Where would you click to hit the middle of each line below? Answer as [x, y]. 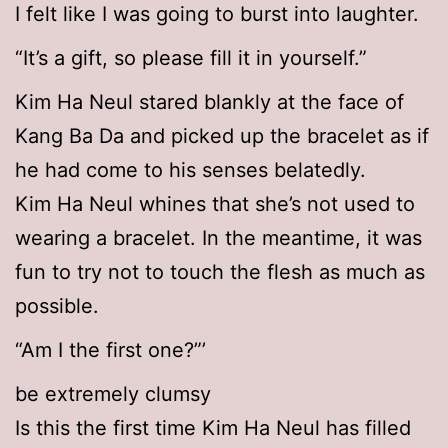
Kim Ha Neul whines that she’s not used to [215, 204]
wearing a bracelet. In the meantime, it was [218, 238]
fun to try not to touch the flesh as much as [220, 272]
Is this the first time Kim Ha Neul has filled [213, 428]
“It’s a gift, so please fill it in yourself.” [191, 58]
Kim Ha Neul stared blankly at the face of [209, 102]
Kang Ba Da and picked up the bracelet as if [222, 136]
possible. [57, 306]
